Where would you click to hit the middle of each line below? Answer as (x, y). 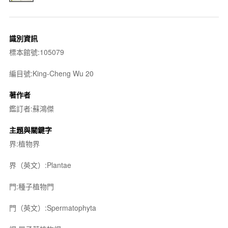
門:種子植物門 (31, 186)
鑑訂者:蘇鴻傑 (31, 108)
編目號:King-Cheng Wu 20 (51, 73)
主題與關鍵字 (30, 130)
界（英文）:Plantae (40, 165)
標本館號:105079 (36, 52)
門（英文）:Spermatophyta (52, 207)
